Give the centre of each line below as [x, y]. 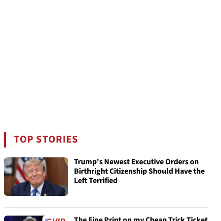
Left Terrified [96, 181]
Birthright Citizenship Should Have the [139, 171]
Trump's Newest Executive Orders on [136, 162]
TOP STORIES [46, 139]
